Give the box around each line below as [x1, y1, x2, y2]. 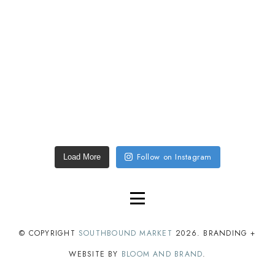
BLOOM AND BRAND [121, 248, 203, 260]
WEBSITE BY [69, 248, 122, 260]
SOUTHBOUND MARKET [79, 227, 172, 239]
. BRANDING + [196, 227, 256, 239]
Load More [63, 152, 101, 161]
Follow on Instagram [136, 150, 212, 163]
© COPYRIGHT [19, 227, 79, 239]
